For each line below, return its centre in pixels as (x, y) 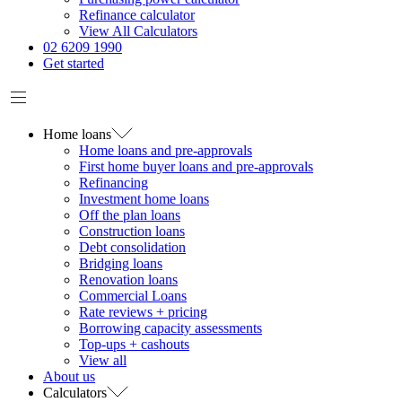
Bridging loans (121, 263)
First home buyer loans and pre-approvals (196, 166)
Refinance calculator (137, 15)
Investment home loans (144, 199)
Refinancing (114, 183)
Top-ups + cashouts (134, 344)
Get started (74, 63)
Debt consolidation (132, 247)
